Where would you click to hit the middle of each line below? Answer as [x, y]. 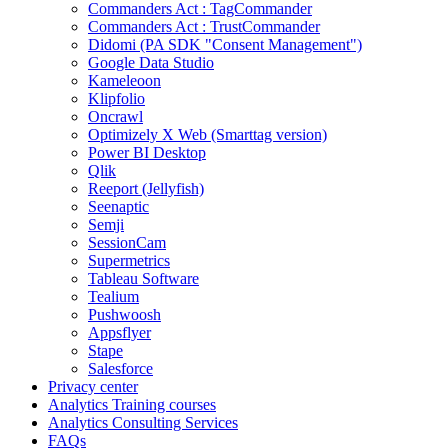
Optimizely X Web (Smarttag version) [207, 134]
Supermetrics [129, 260]
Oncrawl [115, 116]
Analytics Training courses [132, 404]
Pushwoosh [124, 314]
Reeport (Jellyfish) [146, 188]
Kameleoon [124, 80]
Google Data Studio [151, 62]
